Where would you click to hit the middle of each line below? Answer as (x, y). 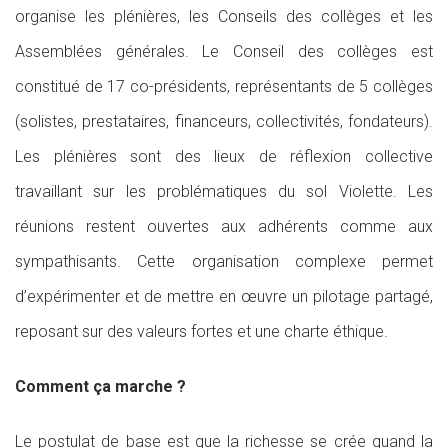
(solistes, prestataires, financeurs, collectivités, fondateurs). (224, 121)
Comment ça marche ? (100, 386)
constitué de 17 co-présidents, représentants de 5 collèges (224, 86)
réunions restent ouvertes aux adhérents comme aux (224, 226)
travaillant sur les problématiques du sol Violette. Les (224, 191)
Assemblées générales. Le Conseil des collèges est (224, 51)
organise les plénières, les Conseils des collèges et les (224, 16)
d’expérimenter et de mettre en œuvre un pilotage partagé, (224, 296)
